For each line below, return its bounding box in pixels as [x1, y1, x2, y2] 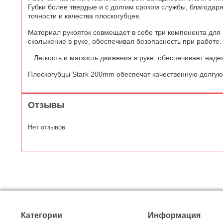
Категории [21, 211, 62, 220]
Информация [148, 211, 201, 220]
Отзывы [28, 100, 64, 110]
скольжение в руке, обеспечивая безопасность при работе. [28, 37, 222, 45]
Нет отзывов [28, 123, 65, 131]
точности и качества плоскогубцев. [28, 11, 141, 20]
